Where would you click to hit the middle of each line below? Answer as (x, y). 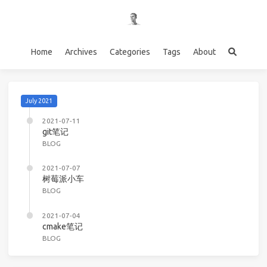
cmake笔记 (63, 226)
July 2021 (39, 100)
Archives (81, 52)
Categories (130, 52)
